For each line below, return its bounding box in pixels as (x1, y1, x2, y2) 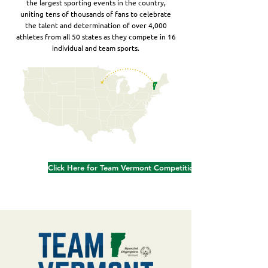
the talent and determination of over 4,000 (25, 20, 167, 30)
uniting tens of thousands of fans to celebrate (20, 9, 171, 19)
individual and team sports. (52, 43, 139, 53)
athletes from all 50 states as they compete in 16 (16, 32, 176, 41)
